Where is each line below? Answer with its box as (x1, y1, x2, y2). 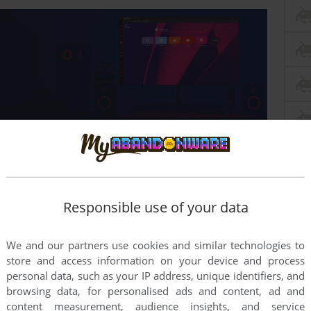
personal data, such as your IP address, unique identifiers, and (6, 269, 305, 283)
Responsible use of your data (62, 198, 249, 217)
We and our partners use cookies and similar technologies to (6, 238, 305, 253)
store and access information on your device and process (6, 253, 305, 268)
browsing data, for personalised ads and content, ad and (6, 284, 305, 299)
